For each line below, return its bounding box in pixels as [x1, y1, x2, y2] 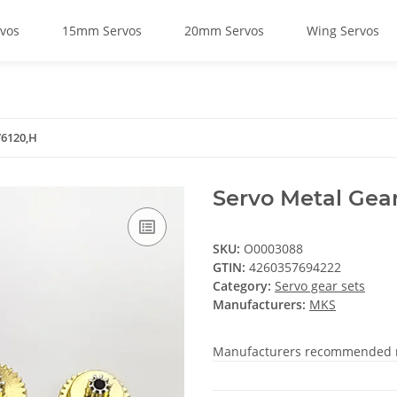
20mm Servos [184, 22, 264, 39]
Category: [213, 277, 275, 294]
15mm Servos [62, 22, 142, 39]
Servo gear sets [275, 277, 365, 294]
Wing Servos [307, 22, 379, 39]
